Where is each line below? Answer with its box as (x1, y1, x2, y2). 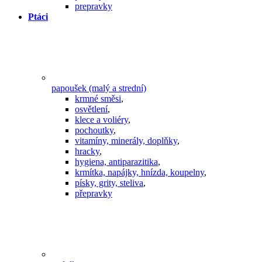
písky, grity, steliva (75, 178, 143, 188)
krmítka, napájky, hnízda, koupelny (75, 167, 204, 178)
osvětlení (75, 104, 108, 115)
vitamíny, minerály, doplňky (75, 136, 177, 146)
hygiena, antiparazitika (75, 157, 158, 167)
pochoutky (75, 125, 113, 136)
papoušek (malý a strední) (51, 83, 146, 94)
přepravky (75, 188, 112, 199)
